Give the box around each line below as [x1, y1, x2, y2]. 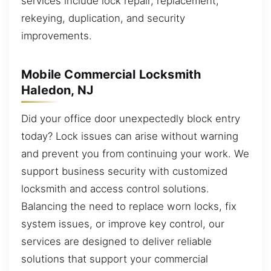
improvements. [21, 30, 92, 42]
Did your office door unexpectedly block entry [21, 113, 240, 125]
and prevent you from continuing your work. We [21, 148, 249, 160]
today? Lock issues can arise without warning [21, 130, 238, 143]
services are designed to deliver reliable [21, 235, 212, 248]
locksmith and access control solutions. [21, 183, 209, 195]
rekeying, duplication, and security [21, 12, 185, 25]
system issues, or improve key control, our [21, 218, 224, 230]
